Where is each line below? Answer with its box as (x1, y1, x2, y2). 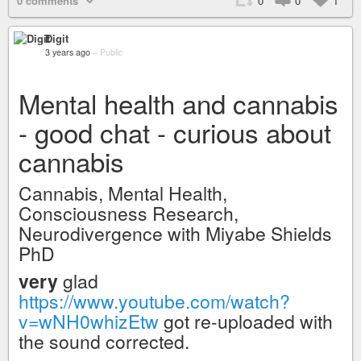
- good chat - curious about (19, 113, 331, 151)
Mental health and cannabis (19, 84, 338, 122)
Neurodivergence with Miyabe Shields (19, 220, 332, 247)
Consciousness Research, (19, 200, 239, 226)
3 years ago (45, 46, 90, 58)
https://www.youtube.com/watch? (19, 288, 290, 314)
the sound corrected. (19, 328, 189, 355)
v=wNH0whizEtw (19, 308, 159, 334)
